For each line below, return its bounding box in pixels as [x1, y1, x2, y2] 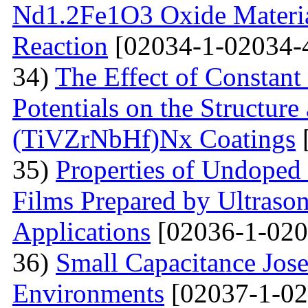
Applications [12, 216, 151, 246]
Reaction [12, 30, 108, 60]
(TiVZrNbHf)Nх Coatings [12, 123, 296, 153]
